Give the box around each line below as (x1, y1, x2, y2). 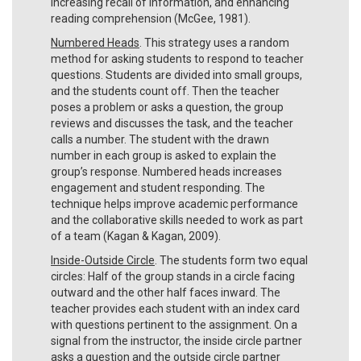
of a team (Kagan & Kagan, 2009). (51, 229, 223, 243)
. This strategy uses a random (139, 35, 289, 49)
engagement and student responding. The (51, 180, 265, 194)
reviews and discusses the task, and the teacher (51, 116, 293, 130)
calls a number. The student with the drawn (51, 132, 269, 146)
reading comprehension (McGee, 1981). (51, 11, 253, 25)
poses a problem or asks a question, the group (51, 100, 284, 114)
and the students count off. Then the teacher (51, 84, 280, 98)
